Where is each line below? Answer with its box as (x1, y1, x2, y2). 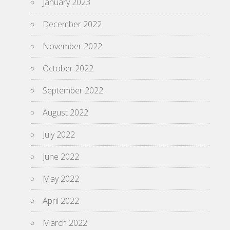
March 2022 (43, 217, 87, 228)
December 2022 (43, 18, 102, 30)
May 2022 (43, 173, 79, 184)
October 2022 (43, 63, 93, 74)
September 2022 (43, 85, 103, 96)
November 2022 (43, 41, 102, 52)
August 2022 (43, 107, 88, 118)
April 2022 (43, 195, 79, 206)
